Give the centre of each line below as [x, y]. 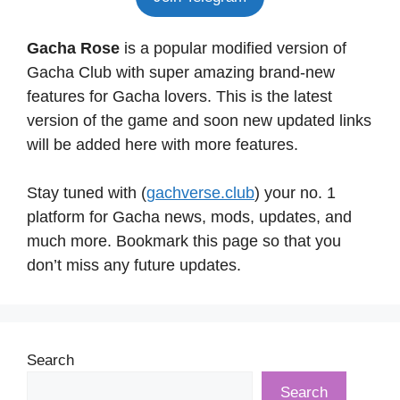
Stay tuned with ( [87, 192]
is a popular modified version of [233, 48]
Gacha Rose [73, 48]
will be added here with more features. [162, 144]
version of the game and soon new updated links [199, 120]
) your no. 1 [295, 192]
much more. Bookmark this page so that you [184, 241]
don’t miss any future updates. [134, 265]
